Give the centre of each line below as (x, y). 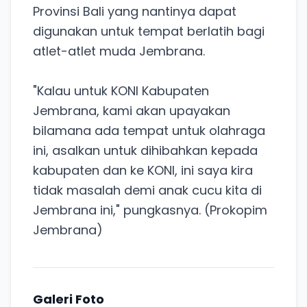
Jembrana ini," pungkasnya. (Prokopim (150, 210)
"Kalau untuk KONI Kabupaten (121, 90)
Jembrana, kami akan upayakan (132, 110)
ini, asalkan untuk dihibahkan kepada (145, 150)
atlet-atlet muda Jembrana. (119, 51)
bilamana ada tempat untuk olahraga (149, 130)
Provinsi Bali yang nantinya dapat (135, 11)
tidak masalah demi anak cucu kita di (147, 190)
